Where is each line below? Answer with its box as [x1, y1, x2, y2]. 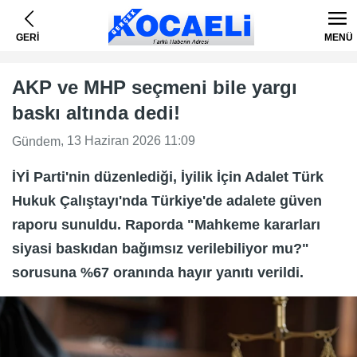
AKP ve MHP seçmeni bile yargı [12, 76, 297, 98]
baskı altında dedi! [12, 102, 180, 124]
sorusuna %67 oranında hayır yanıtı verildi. [12, 264, 304, 280]
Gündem [12, 134, 61, 148]
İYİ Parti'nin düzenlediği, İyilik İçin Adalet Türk [12, 168, 324, 185]
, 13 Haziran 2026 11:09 [61, 134, 195, 147]
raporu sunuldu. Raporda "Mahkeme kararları [12, 216, 320, 233]
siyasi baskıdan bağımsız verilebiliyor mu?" [12, 240, 309, 257]
